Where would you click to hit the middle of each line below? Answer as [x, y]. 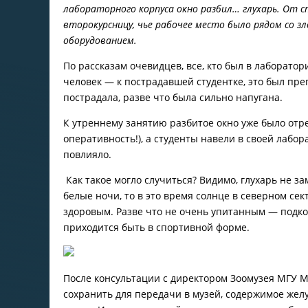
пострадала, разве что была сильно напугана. [173, 97]
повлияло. [87, 154]
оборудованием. [100, 40]
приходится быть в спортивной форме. [156, 227]
